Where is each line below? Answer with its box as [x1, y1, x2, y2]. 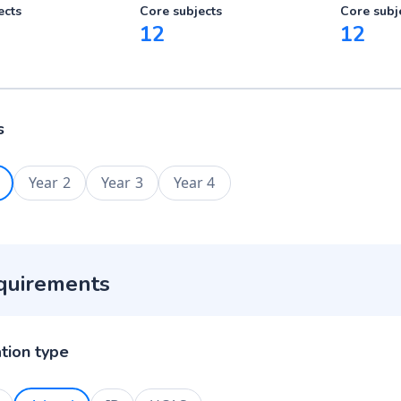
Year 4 [173, 173, 216, 192]
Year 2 [28, 173, 71, 192]
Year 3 [100, 173, 143, 192]
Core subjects [140, 3, 222, 20]
